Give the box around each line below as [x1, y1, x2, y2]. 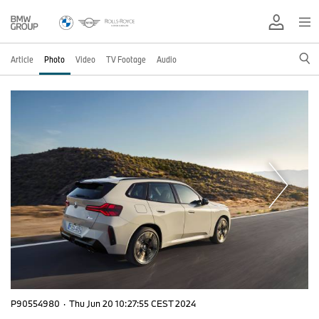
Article [11, 53, 33, 65]
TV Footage [106, 53, 146, 65]
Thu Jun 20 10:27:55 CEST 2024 [69, 297, 196, 309]
